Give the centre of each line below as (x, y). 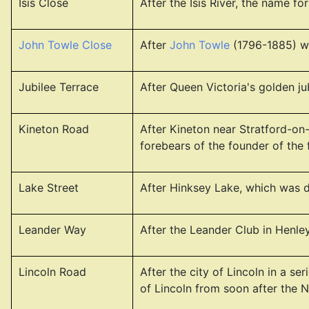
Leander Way (52, 230)
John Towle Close (65, 45)
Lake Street (49, 188)
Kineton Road (54, 129)
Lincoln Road (52, 272)
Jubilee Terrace (59, 87)
